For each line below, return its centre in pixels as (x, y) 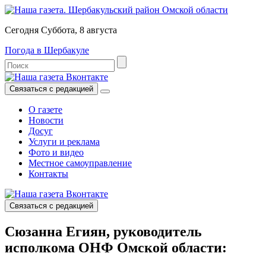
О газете (45, 110)
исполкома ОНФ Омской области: (116, 247)
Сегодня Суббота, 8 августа (61, 30)
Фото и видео (56, 152)
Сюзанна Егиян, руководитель (103, 231)
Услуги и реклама (64, 142)
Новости (46, 120)
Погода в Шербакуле (47, 50)
